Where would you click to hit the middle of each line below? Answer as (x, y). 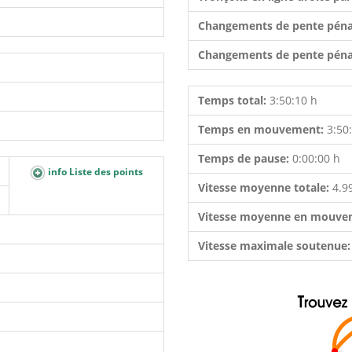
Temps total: (234, 100)
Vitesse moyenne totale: (265, 187)
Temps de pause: (245, 158)
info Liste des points (94, 172)
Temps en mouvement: (262, 129)
